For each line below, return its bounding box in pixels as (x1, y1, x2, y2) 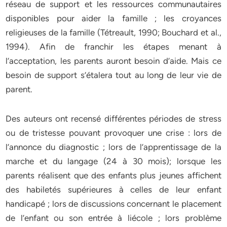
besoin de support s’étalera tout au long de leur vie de (6, 70, 221, 80)
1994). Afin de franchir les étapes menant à (6, 42, 221, 52)
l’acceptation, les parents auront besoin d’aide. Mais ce (6, 56, 221, 66)
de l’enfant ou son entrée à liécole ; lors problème (6, 213, 221, 223)
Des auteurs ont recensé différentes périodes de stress (6, 113, 221, 124)
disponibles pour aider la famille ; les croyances (6, 13, 221, 23)
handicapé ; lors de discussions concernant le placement (6, 199, 221, 209)
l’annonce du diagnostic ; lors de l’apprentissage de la (6, 142, 221, 152)
